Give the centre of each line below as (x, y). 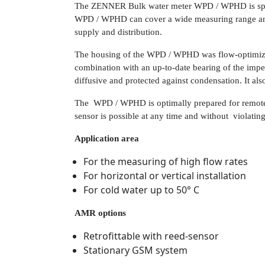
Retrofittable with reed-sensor (151, 236)
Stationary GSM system (135, 250)
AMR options (100, 213)
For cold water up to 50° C (141, 190)
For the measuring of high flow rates (166, 161)
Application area (107, 138)
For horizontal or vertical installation (165, 175)
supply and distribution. (118, 32)
